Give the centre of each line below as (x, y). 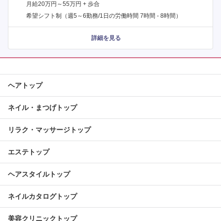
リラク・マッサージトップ (49, 130)
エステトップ (29, 152)
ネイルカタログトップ (42, 197)
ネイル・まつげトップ (42, 108)
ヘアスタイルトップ (39, 174)
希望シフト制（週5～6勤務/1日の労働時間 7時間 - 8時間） (104, 16)
